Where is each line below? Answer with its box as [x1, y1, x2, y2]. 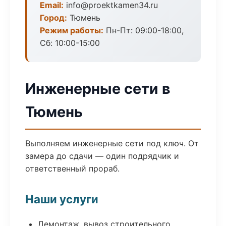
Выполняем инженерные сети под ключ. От [25, 138, 199, 148]
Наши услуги [25, 192, 98, 206]
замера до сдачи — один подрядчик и [25, 151, 179, 161]
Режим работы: [40, 25, 103, 35]
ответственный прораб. [25, 163, 120, 174]
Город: [40, 13, 67, 23]
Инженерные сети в [25, 80, 171, 97]
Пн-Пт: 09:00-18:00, [103, 25, 184, 35]
